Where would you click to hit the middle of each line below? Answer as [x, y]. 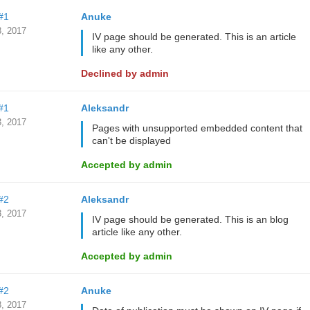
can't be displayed [131, 140]
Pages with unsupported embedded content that [197, 128]
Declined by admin [125, 73]
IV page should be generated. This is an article [194, 37]
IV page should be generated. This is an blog [190, 219]
